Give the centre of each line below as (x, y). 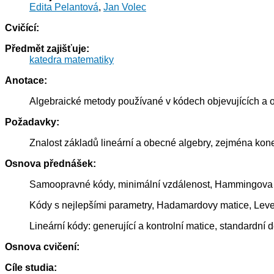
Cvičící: (22, 28)
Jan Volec (125, 7)
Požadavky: (32, 122)
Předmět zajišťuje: (47, 49)
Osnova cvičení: (42, 247)
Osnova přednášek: (50, 164)
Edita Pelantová (64, 7)
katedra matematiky (72, 60)
